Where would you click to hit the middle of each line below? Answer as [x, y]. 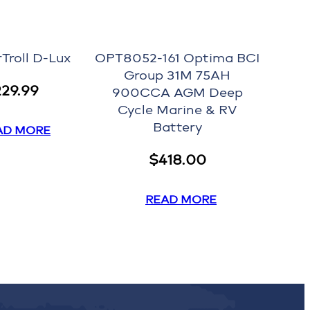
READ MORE [181, 200]
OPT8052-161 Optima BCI [177, 58]
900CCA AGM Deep [177, 93]
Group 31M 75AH [177, 76]
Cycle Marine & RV [177, 110]
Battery [177, 128]
